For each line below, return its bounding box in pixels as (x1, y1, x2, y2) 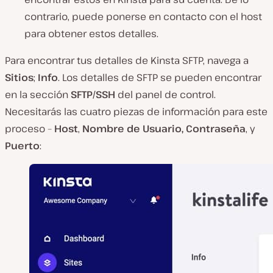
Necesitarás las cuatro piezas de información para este (5, 104, 268, 118)
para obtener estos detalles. (24, 26, 158, 40)
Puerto (5, 138, 40, 152)
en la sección (5, 87, 71, 101)
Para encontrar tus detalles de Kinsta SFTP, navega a (5, 53, 249, 67)
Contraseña (186, 121, 246, 135)
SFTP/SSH (71, 87, 115, 101)
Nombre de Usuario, (82, 121, 183, 135)
